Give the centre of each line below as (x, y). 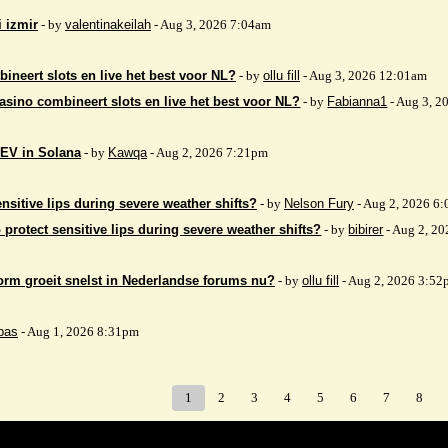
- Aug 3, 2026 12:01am (363, 75)
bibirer (366, 229)
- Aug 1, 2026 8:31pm (78, 331)
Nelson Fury (319, 203)
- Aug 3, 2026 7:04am (211, 24)
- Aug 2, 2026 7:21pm (207, 152)
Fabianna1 (357, 101)
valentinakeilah (108, 24)
